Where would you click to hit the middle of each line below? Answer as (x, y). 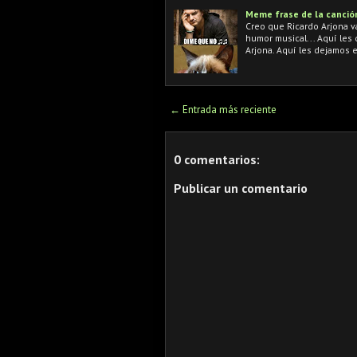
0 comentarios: (217, 159)
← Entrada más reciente (223, 109)
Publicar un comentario (241, 188)
